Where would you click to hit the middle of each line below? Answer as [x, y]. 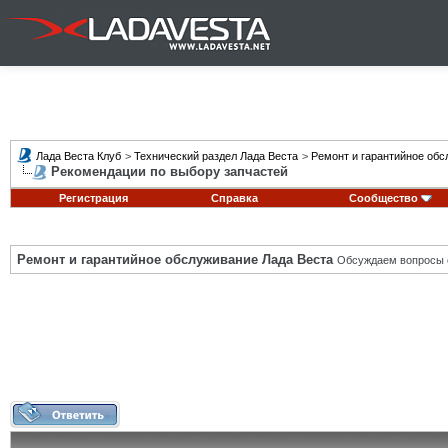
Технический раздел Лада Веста [216, 156]
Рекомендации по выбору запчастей [169, 171]
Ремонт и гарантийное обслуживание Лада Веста [175, 259]
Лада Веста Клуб [78, 156]
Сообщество [383, 198]
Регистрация [93, 198]
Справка [234, 198]
